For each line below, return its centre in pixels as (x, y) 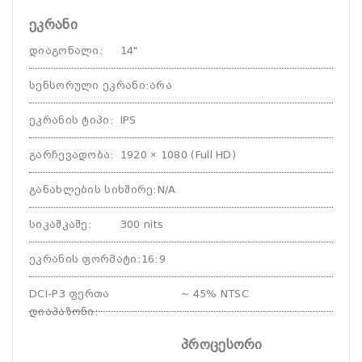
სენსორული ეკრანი (87, 85)
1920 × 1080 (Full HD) (178, 155)
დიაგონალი (64, 51)
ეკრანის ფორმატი (83, 259)
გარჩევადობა (70, 155)
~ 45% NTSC (215, 294)
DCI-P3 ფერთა (69, 294)
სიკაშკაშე (59, 224)
